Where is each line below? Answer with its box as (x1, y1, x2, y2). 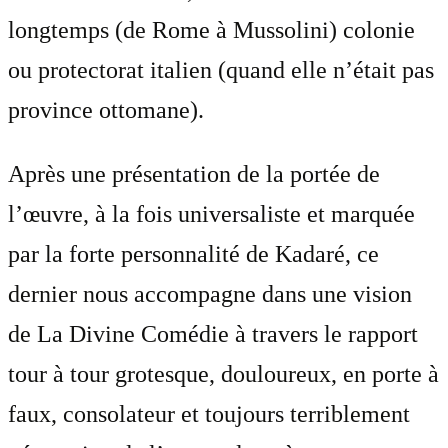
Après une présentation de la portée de (8, 161, 380, 188)
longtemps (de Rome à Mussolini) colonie (8, 17, 415, 44)
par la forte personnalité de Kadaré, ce (8, 241, 379, 268)
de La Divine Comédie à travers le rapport (8, 321, 418, 348)
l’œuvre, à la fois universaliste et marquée (8, 201, 415, 228)
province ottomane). (8, 97, 204, 124)
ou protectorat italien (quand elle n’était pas (8, 57, 434, 84)
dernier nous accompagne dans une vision (8, 281, 412, 308)
